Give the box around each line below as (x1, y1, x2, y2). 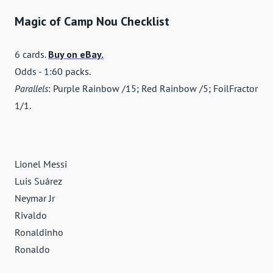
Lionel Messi (15, 158, 67, 171)
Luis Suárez (15, 175, 62, 188)
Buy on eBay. (48, 48, 104, 61)
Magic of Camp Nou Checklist (15, 13, 169, 30)
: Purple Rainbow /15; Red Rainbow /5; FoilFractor (48, 82, 258, 95)
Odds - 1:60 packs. (15, 65, 91, 78)
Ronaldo (15, 243, 50, 256)
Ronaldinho (15, 226, 63, 239)
